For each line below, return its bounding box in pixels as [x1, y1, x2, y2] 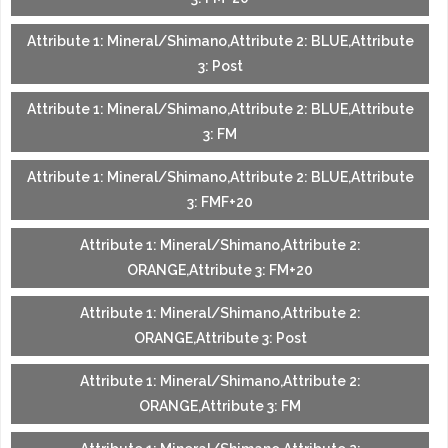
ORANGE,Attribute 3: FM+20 [127, 262, 313, 279]
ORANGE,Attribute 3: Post [133, 330, 307, 347]
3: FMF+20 [187, 194, 253, 211]
